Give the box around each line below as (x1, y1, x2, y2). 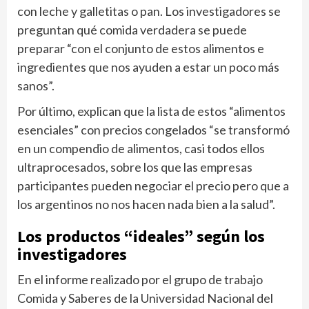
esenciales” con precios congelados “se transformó (17, 122, 290, 138)
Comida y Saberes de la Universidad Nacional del (17, 290, 273, 306)
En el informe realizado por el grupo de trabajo (17, 272, 263, 288)
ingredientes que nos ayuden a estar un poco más (17, 59, 279, 75)
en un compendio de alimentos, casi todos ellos (17, 141, 265, 157)
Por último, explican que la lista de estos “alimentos (17, 103, 286, 119)
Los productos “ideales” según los (17, 226, 265, 248)
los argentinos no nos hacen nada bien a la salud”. (17, 197, 275, 212)
